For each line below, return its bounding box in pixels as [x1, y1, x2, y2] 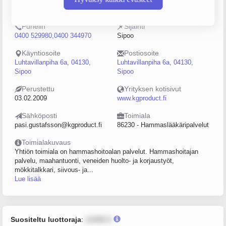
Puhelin [22, 22, 45, 30]
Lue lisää [15, 175, 41, 183]
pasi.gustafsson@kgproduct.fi [15, 121, 102, 129]
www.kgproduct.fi [117, 94, 166, 102]
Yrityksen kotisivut [124, 85, 181, 93]
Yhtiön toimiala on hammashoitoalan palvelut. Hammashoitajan [15, 148, 198, 155]
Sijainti [124, 22, 145, 30]
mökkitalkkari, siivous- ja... [15, 166, 93, 174]
